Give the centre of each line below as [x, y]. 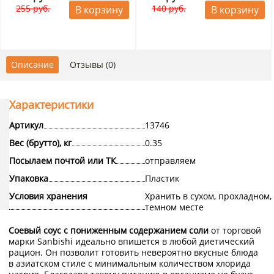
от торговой [235, 231]
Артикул [26, 125]
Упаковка [29, 179]
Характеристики [51, 105]
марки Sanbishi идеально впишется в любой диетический [131, 242]
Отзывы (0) [93, 65]
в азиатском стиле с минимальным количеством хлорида [130, 264]
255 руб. [33, 9]
